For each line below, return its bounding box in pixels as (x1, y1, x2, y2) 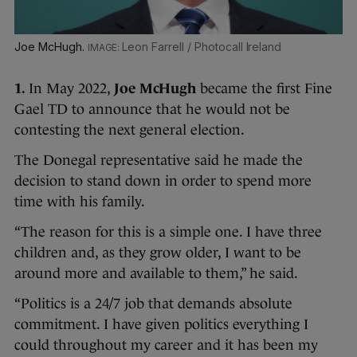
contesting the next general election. (14, 122, 245, 139)
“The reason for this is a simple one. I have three (14, 224, 322, 241)
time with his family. (14, 194, 148, 210)
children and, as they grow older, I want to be (14, 245, 301, 261)
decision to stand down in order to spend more (14, 173, 312, 190)
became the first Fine (196, 80, 332, 97)
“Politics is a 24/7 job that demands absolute (14, 296, 292, 312)
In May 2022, (29, 80, 114, 97)
